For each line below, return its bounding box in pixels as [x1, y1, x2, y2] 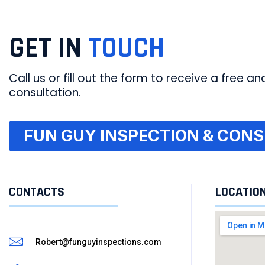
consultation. [9, 84, 81, 101]
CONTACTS [9, 183, 64, 201]
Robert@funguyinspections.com [35, 237, 161, 247]
